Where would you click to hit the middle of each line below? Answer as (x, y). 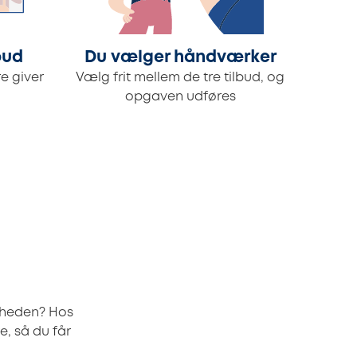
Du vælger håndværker (180, 58)
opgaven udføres (180, 97)
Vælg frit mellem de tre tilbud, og (180, 78)
